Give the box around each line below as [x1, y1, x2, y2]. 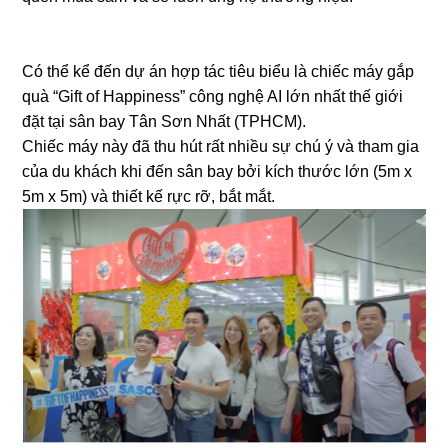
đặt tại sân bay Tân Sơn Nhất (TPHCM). [22, 113, 311, 130]
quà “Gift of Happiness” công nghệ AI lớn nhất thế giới [22, 88, 404, 105]
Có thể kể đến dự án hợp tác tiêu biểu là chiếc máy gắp [22, 63, 415, 80]
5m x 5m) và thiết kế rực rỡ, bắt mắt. [22, 188, 276, 205]
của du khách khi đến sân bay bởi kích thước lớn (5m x [22, 163, 413, 180]
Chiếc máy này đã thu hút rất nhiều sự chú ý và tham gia [22, 138, 420, 155]
